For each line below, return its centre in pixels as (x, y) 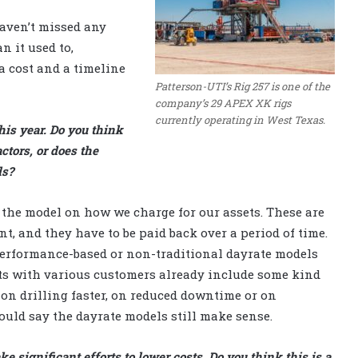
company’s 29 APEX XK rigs (223, 103)
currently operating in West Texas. (240, 119)
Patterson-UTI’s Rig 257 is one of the (243, 86)
